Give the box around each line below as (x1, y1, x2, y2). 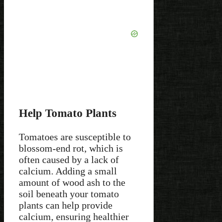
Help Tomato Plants (19, 106, 116, 119)
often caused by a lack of (19, 154, 119, 166)
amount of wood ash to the (19, 177, 125, 188)
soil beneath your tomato (19, 188, 119, 200)
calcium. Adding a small (19, 166, 117, 177)
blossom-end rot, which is (19, 143, 123, 154)
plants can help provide (19, 200, 112, 211)
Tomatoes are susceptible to (19, 131, 131, 143)
